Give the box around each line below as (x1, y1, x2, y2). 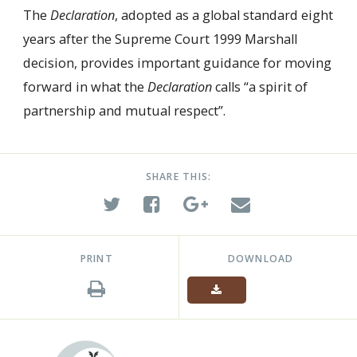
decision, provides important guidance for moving (22, 54, 331, 73)
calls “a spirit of (211, 78, 308, 96)
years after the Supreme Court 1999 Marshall (22, 30, 297, 49)
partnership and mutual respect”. (22, 102, 226, 120)
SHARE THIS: (145, 169, 212, 183)
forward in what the (22, 78, 147, 96)
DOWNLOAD (227, 251, 294, 265)
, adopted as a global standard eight (114, 6, 333, 25)
